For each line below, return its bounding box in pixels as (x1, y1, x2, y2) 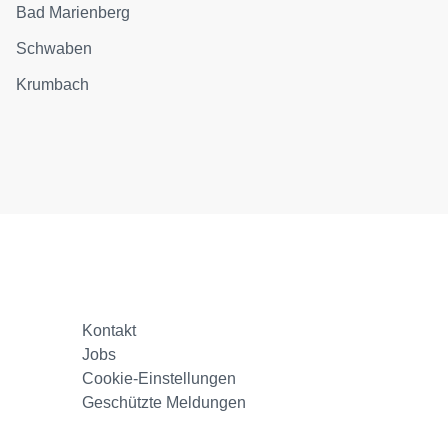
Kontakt (82, 322, 137, 339)
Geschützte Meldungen (82, 394, 247, 411)
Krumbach (16, 76, 90, 93)
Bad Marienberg (16, 4, 131, 21)
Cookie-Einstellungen (82, 370, 237, 387)
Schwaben (16, 40, 93, 57)
